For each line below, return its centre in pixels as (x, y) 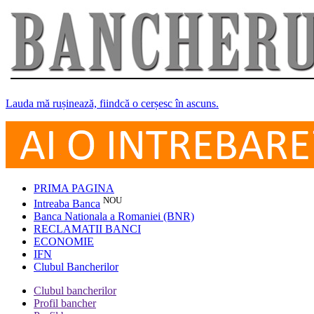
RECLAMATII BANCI (87, 229)
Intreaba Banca (67, 204)
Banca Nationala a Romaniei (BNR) (114, 217)
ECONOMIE (64, 242)
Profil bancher (65, 303)
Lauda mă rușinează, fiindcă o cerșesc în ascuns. (112, 103)
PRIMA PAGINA (74, 188)
